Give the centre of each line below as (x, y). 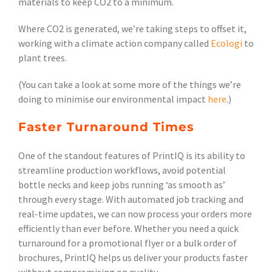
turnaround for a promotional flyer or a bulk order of (127, 243)
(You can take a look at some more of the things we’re (130, 85)
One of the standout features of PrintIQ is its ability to (132, 156)
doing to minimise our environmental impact (113, 99)
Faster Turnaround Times (106, 127)
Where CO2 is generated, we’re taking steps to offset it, (132, 29)
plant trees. (42, 58)
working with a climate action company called (114, 43)
